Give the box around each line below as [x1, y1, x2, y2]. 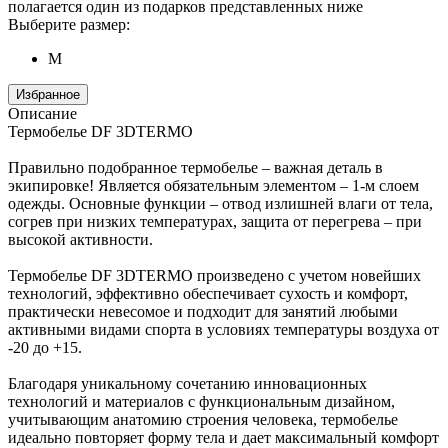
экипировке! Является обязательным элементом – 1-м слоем [8, 176, 419, 194]
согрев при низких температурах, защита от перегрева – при [8, 212, 422, 230]
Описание [8, 104, 77, 122]
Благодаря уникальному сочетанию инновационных [8, 374, 367, 392]
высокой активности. [8, 230, 153, 248]
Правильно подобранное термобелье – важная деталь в [8, 158, 383, 176]
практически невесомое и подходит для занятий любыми [8, 302, 398, 320]
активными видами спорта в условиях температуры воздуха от [8, 320, 439, 338]
